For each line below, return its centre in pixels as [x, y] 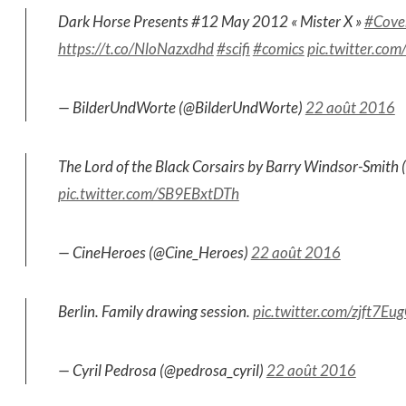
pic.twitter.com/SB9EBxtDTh [148, 193]
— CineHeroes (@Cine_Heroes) [154, 252]
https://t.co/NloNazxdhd [135, 48]
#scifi [233, 48]
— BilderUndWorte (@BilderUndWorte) [181, 107]
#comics [278, 48]
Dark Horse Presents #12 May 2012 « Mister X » [211, 21]
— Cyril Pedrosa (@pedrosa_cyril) [162, 370]
